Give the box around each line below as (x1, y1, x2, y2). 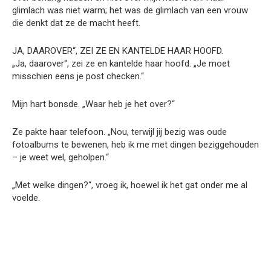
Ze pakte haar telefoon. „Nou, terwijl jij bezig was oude (12, 126, 227, 138)
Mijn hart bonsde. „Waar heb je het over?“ (12, 99, 175, 110)
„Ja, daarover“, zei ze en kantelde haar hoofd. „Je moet (12, 58, 230, 70)
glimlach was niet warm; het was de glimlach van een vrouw (12, 5, 248, 16)
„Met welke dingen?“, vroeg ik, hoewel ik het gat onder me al (12, 180, 247, 191)
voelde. (12, 192, 40, 204)
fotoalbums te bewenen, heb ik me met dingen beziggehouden (12, 139, 259, 151)
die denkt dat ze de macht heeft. (12, 18, 140, 29)
